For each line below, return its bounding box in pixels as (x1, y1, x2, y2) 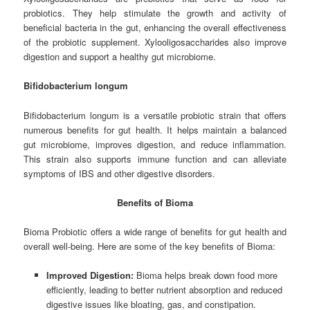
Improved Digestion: (46, 268, 134, 282)
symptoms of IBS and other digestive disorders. (24, 166, 216, 180)
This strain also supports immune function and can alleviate (24, 152, 286, 165)
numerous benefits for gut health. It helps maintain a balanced (24, 122, 286, 136)
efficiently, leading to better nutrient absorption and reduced (46, 282, 282, 296)
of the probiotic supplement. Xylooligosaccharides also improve (24, 35, 286, 49)
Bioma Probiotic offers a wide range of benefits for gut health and (24, 224, 286, 238)
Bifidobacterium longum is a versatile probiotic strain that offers (24, 108, 286, 122)
